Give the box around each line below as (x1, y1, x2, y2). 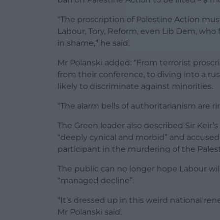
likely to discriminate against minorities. (57, 81, 213, 91)
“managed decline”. (57, 175, 134, 185)
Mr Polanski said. (57, 207, 122, 217)
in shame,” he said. (57, 38, 130, 48)
